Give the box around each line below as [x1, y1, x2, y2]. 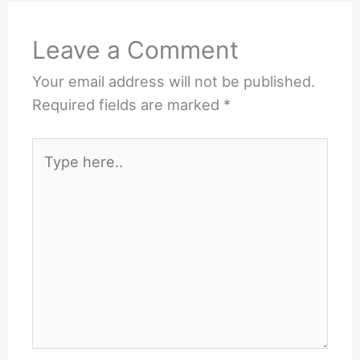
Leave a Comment [32, 35, 239, 64]
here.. [31, 163, 72, 182]
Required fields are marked [32, 95, 224, 113]
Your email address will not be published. [32, 72, 316, 90]
